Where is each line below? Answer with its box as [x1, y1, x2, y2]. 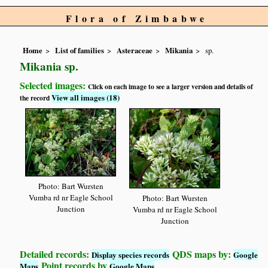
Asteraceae [117, 45, 153, 56]
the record [20, 93, 52, 103]
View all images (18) [51, 92, 120, 103]
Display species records [92, 249, 170, 261]
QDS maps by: [169, 247, 234, 261]
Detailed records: [20, 247, 92, 261]
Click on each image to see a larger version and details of [88, 81, 254, 92]
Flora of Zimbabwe [66, 11, 208, 25]
